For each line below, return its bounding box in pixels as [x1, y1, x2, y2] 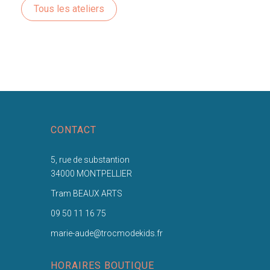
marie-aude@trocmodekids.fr [50, 228, 163, 238]
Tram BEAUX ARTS [50, 188, 122, 198]
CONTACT [50, 124, 96, 136]
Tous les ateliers [33, 2, 104, 14]
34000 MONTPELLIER [50, 168, 132, 178]
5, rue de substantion [50, 154, 130, 165]
